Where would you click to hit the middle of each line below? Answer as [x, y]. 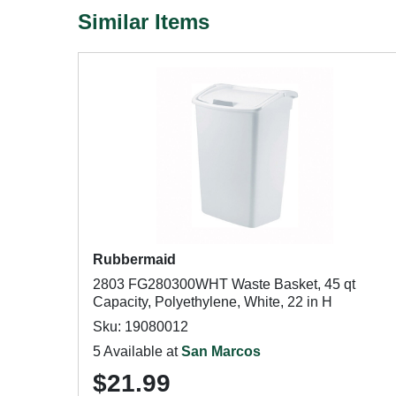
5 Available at [137, 351]
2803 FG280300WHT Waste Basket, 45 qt [224, 284]
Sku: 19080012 [141, 327]
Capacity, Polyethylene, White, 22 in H [213, 302]
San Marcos [221, 351]
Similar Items [144, 22]
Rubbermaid [134, 259]
